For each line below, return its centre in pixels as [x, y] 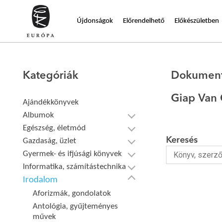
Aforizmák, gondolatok [72, 194]
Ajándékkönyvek [51, 102]
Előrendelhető [144, 21]
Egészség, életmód [55, 128]
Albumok [39, 115]
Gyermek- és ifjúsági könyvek [73, 154]
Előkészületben [197, 21]
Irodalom [40, 180]
